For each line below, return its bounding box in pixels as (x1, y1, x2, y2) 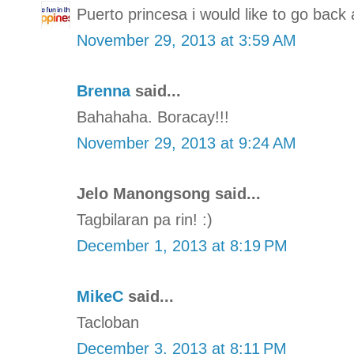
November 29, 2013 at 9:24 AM (77, 134, 296, 152)
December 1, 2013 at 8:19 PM (77, 236, 288, 254)
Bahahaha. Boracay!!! (77, 107, 229, 126)
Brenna (77, 81, 130, 100)
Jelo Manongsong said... (77, 184, 261, 202)
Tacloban (77, 313, 139, 331)
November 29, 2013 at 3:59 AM (77, 31, 296, 49)
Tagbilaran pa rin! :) (77, 210, 213, 228)
